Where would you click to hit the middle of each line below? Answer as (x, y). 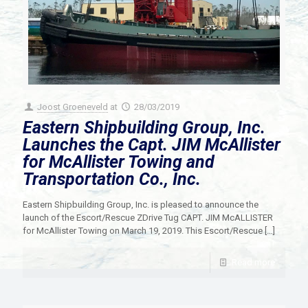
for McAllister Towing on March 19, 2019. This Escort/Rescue (143, 230)
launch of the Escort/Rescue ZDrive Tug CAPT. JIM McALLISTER (148, 217)
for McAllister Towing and (119, 162)
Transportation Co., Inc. (112, 179)
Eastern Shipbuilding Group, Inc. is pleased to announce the (141, 204)
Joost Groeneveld (73, 107)
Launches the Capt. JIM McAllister (152, 144)
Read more (253, 262)
